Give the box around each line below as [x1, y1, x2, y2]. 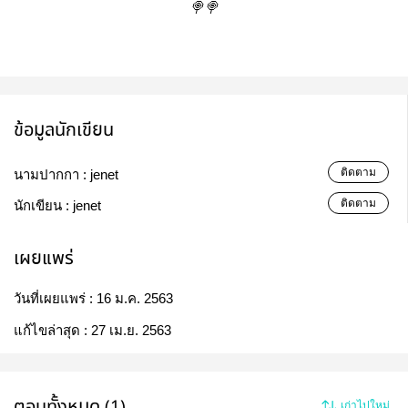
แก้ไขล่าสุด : [14, 321, 91, 338]
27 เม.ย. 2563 [91, 321, 171, 338]
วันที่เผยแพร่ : [14, 290, 97, 306]
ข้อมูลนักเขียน [14, 115, 114, 144]
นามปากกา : [14, 166, 90, 182]
